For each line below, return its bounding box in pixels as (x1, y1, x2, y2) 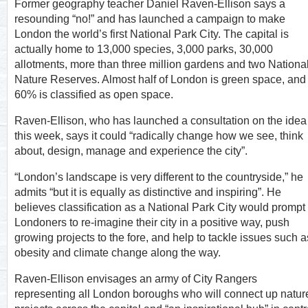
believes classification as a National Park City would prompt (14, 201, 305, 213)
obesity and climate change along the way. (14, 247, 221, 258)
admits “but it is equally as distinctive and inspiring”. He (14, 186, 281, 198)
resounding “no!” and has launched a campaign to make (14, 13, 285, 25)
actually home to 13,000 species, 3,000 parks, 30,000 (14, 43, 273, 55)
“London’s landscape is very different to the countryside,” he (14, 171, 303, 183)
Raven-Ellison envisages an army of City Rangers (14, 273, 257, 285)
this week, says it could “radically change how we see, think (14, 130, 303, 142)
